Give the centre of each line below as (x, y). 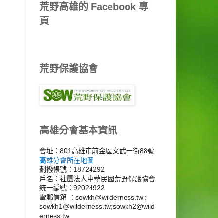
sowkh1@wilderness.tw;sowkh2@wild (97, 207)
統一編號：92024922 (72, 188)
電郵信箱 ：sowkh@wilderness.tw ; (93, 197)
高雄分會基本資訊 (78, 131)
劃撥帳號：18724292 (72, 170)
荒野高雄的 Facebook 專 (94, 7)
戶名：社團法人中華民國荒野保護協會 (97, 179)
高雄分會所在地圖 (67, 160)
